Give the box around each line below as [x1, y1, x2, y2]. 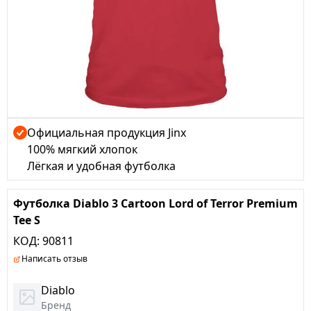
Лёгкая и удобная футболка [27, 158, 176, 174]
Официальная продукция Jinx [27, 125, 186, 140]
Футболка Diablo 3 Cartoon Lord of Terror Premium [13, 196, 298, 211]
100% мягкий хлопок [27, 142, 137, 157]
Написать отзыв [22, 253, 87, 264]
